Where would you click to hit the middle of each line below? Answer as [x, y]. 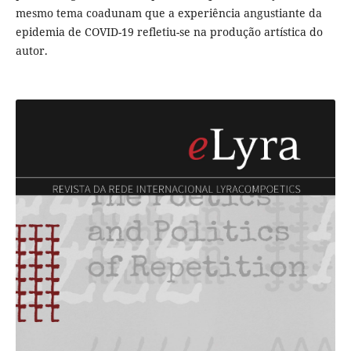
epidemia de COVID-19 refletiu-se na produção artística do [169, 32]
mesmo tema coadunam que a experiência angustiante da [168, 13]
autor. [31, 51]
